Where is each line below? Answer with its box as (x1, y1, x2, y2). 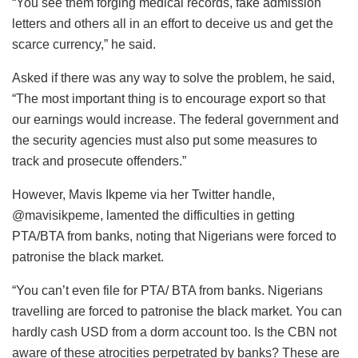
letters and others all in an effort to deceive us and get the (12, 17, 333, 31)
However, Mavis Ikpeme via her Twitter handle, (12, 188, 275, 202)
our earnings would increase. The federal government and (12, 113, 339, 127)
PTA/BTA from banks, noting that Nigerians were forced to (12, 229, 336, 244)
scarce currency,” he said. (12, 38, 156, 52)
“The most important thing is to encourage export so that (12, 92, 325, 106)
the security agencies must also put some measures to (12, 133, 317, 148)
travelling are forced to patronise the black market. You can (12, 304, 342, 319)
